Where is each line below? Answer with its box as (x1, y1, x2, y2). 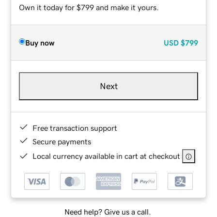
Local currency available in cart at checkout (32, 152, 181, 160)
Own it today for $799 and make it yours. (19, 3, 159, 11)
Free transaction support (32, 124, 118, 132)
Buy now (25, 38, 55, 46)
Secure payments (32, 137, 92, 145)
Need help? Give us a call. (64, 208, 151, 216)
